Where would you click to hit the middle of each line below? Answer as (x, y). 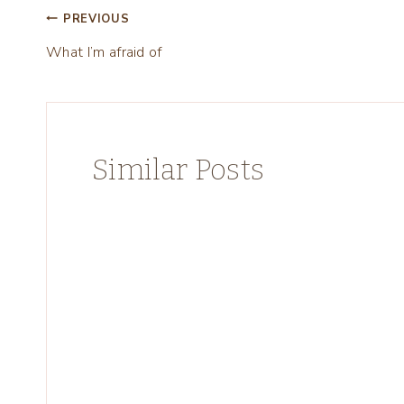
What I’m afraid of (104, 52)
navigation (115, 68)
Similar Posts (179, 169)
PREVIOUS (96, 18)
